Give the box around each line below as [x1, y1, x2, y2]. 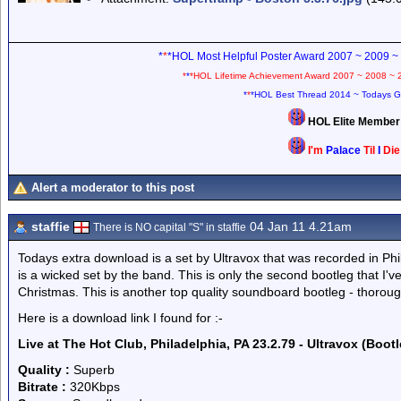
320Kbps [66, 380, 120, 394]
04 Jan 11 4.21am [246, 219, 352, 234]
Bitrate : [18, 380, 66, 394]
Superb [70, 363, 115, 377]
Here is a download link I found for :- [18, 311, 223, 325]
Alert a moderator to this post [31, 181, 194, 194]
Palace [326, 145, 361, 156]
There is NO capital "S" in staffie [93, 221, 246, 234]
